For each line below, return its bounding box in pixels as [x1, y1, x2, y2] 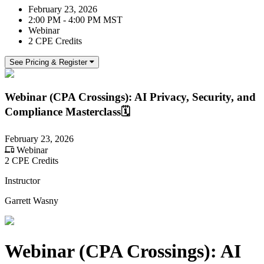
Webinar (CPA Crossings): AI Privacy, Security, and [5, 91, 256, 104]
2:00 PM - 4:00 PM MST [28, 14, 123, 25]
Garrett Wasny [5, 196, 58, 206]
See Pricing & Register [9, 57, 87, 67]
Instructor [5, 176, 40, 186]
